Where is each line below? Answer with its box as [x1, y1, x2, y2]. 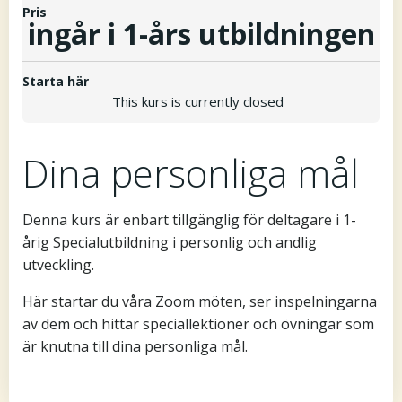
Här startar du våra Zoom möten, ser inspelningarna [22, 291, 377, 311]
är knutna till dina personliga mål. [22, 336, 248, 356]
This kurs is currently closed [111, 92, 284, 110]
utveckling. [22, 254, 94, 275]
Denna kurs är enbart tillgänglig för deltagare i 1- [22, 209, 356, 230]
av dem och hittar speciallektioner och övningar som [22, 313, 374, 334]
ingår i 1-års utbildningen [27, 14, 375, 53]
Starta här [22, 73, 89, 90]
